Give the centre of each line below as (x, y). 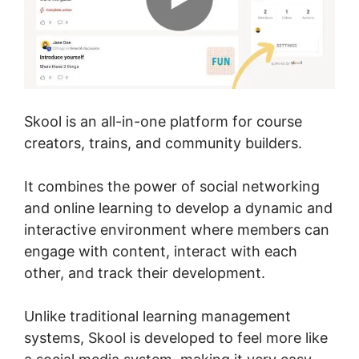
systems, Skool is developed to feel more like (176, 338)
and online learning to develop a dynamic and (178, 208)
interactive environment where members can (177, 230)
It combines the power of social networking (172, 187)
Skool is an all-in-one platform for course (163, 122)
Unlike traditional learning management (157, 317)
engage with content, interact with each (161, 252)
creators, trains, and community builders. (163, 143)
